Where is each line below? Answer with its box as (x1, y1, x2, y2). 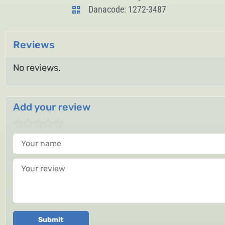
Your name (13, 132, 57, 144)
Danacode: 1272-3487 (88, 4, 167, 15)
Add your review (13, 101, 90, 114)
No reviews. (13, 62, 61, 73)
